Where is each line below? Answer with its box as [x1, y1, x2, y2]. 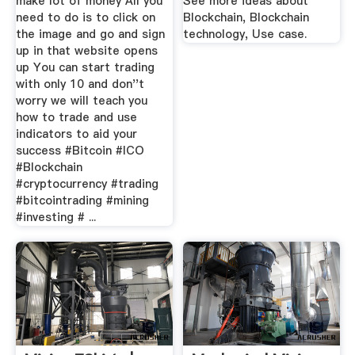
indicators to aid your [15, 126, 137, 143]
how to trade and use [15, 109, 137, 126]
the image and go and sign [15, 26, 165, 43]
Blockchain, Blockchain [183, 10, 310, 26]
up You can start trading [15, 59, 155, 76]
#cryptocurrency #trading [15, 176, 158, 193]
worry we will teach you [15, 93, 147, 109]
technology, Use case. [183, 26, 307, 43]
